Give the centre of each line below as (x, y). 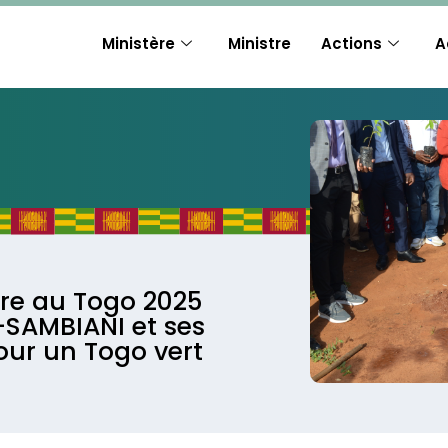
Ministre (259, 43)
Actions (351, 43)
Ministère (138, 43)
